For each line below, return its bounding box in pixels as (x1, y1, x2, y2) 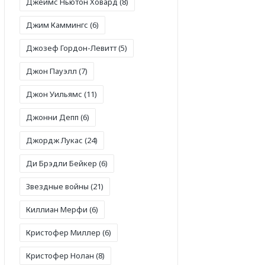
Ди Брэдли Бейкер (26, 157, 97, 169)
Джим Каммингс (26, 19, 88, 30)
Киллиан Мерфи (26, 203, 88, 215)
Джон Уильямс (26, 88, 82, 99)
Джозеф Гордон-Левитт (26, 42, 117, 53)
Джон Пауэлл (26, 65, 77, 76)
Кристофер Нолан (26, 250, 94, 261)
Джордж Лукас (26, 134, 83, 146)
